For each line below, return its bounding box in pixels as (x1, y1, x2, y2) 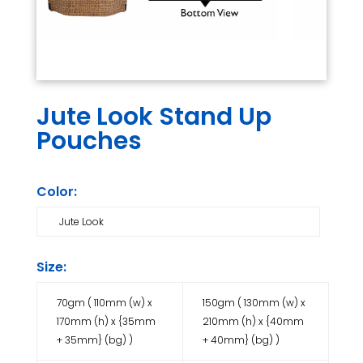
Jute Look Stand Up (36, 100, 271, 134)
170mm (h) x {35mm (56, 314, 156, 328)
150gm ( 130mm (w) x (202, 296, 305, 310)
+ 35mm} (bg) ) (56, 333, 133, 347)
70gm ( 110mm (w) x (56, 296, 152, 310)
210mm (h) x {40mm (202, 314, 304, 328)
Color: (36, 182, 77, 201)
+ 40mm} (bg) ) (202, 333, 280, 347)
